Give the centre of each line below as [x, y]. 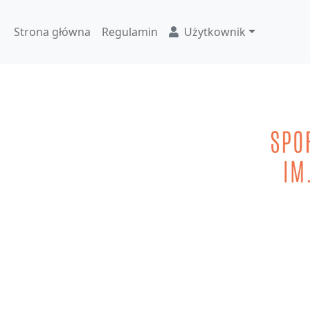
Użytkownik [215, 32]
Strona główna [52, 32]
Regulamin [130, 32]
